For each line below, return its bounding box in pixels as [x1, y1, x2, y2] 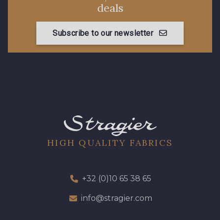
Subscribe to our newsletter [53, 28, 153, 38]
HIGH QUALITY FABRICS [47, 137, 173, 149]
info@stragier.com [81, 193, 152, 203]
